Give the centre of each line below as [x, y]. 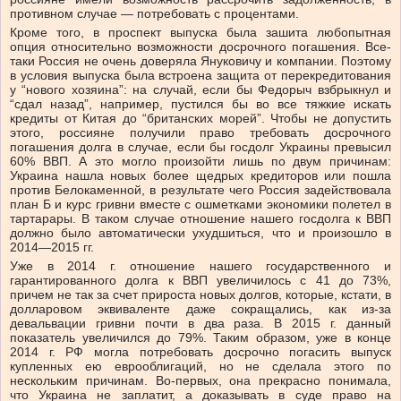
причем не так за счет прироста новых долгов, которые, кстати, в [200, 295]
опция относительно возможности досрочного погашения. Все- [200, 47]
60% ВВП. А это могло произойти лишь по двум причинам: [200, 162]
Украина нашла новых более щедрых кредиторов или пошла [200, 176]
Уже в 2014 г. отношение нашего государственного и [200, 266]
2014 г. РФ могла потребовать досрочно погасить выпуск [200, 352]
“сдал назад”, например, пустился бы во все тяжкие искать [200, 104]
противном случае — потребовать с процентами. [154, 14]
